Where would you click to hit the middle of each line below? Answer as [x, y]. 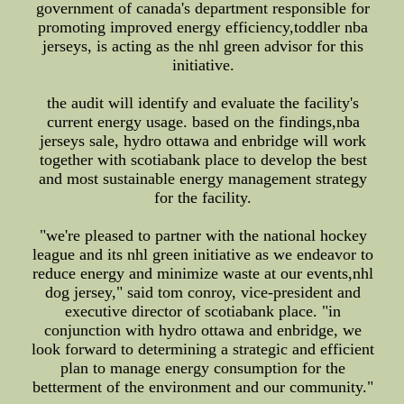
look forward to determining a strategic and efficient [203, 349]
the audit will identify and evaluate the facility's [203, 103]
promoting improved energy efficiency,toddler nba [203, 27]
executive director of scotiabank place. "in [203, 311]
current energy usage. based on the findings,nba [203, 122]
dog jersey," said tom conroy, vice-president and [203, 292]
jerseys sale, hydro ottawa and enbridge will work [203, 141]
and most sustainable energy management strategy [203, 179]
